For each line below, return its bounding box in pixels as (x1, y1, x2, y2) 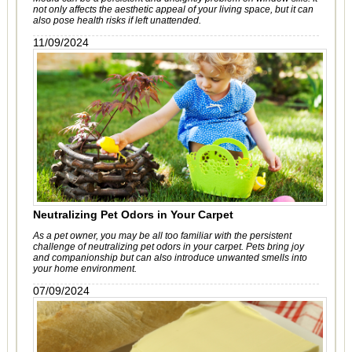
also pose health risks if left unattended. (32, 15, 201, 26)
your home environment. (32, 263, 137, 274)
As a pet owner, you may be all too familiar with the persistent (32, 230, 291, 241)
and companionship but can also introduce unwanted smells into (32, 252, 307, 263)
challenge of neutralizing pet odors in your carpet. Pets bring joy (32, 241, 304, 252)
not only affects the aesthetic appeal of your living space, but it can (32, 4, 313, 15)
